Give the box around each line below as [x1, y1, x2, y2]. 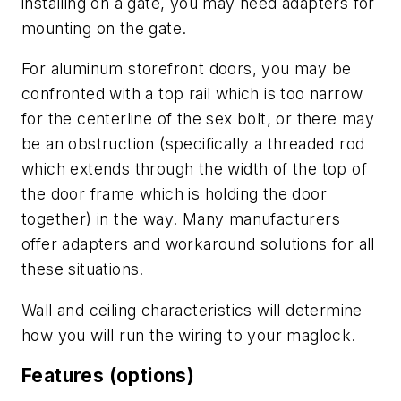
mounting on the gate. [21, 18, 187, 38]
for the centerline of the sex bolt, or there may [21, 109, 375, 129]
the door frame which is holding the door [21, 184, 327, 204]
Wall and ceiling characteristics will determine [21, 300, 363, 320]
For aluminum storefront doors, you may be [21, 59, 352, 79]
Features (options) [21, 364, 195, 388]
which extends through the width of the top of [21, 159, 367, 179]
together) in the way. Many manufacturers [21, 209, 340, 229]
